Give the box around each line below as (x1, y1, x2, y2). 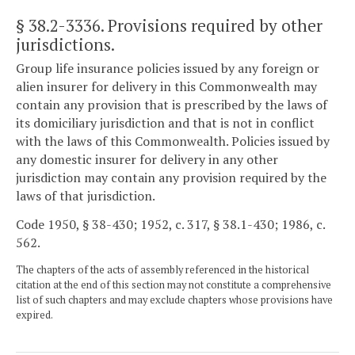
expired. (16, 307, 53, 322)
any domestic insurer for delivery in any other (16, 151, 278, 169)
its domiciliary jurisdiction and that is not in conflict (16, 114, 315, 132)
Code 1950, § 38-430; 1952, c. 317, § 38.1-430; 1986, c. (16, 215, 325, 233)
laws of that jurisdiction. (16, 187, 155, 205)
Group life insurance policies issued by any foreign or (16, 59, 319, 78)
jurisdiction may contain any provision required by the (16, 169, 326, 187)
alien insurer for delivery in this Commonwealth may (16, 78, 317, 96)
